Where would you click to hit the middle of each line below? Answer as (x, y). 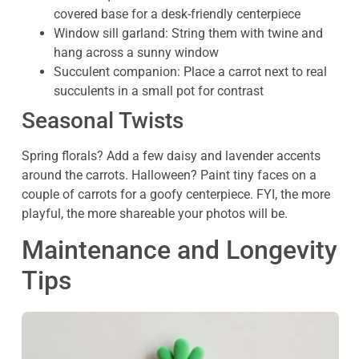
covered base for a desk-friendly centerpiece (177, 14)
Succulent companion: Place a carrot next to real (190, 71)
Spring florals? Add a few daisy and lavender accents (171, 155)
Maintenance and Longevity (179, 250)
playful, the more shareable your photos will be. (155, 213)
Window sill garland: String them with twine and (188, 33)
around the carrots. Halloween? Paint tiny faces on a (169, 175)
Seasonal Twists (103, 120)
